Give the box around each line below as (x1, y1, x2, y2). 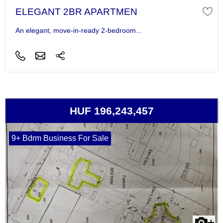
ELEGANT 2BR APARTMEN (15, 6, 137, 17)
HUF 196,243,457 (69, 105, 154, 117)
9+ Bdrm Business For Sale (11, 134, 109, 143)
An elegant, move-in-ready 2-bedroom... (15, 26, 142, 35)
